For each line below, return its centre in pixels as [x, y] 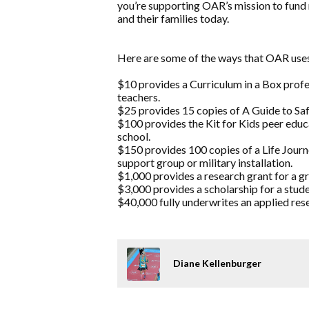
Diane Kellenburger [217, 263]
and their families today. [173, 19]
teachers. [139, 97]
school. [134, 137]
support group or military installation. [205, 163]
